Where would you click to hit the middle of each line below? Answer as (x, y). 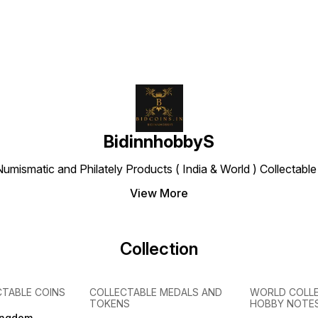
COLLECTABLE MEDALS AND (156, 292)
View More (159, 193)
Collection (159, 249)
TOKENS (110, 304)
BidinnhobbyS (159, 142)
